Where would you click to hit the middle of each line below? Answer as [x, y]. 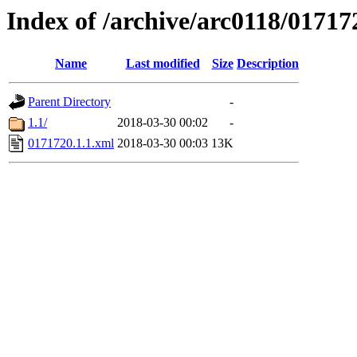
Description [268, 64]
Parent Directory [69, 102]
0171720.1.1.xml [71, 143]
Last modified [163, 64]
